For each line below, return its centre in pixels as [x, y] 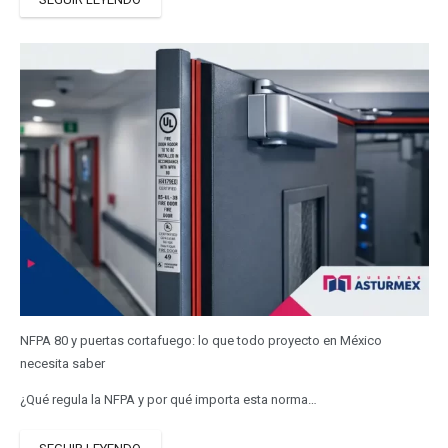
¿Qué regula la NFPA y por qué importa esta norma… [168, 399]
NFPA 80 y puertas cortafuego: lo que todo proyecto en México [200, 340]
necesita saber [62, 363]
